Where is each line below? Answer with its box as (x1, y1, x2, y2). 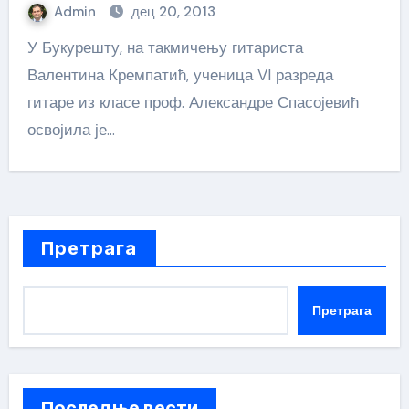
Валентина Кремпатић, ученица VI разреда (26, 65, 333, 85)
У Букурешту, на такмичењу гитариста (26, 37, 37, 58)
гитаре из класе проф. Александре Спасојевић (26, 92, 359, 112)
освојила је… (26, 120, 115, 140)
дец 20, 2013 (131, 3, 215, 21)
